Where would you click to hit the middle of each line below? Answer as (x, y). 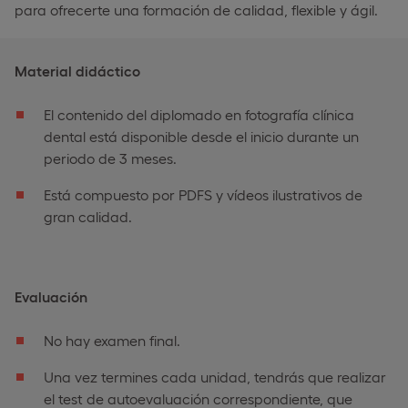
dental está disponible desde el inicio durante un (201, 136)
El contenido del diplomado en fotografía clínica (199, 114)
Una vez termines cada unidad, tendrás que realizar (215, 376)
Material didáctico (77, 70)
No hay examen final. (112, 340)
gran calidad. (88, 216)
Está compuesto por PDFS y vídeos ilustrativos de (203, 194)
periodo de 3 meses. (110, 158)
